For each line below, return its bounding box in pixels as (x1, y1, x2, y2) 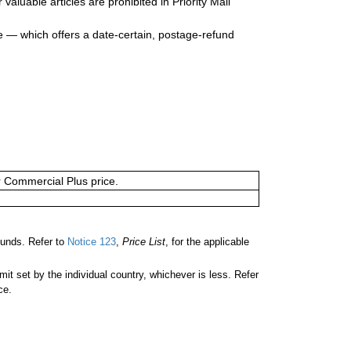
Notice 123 (64, 236, 116, 248)
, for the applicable (165, 236, 249, 248)
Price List (122, 236, 165, 248)
